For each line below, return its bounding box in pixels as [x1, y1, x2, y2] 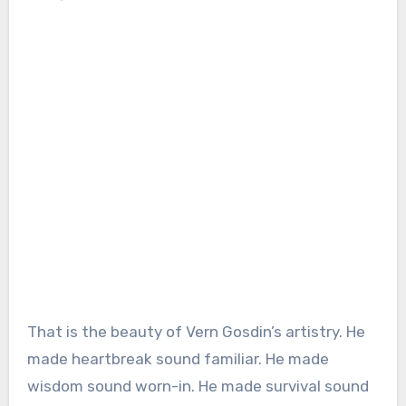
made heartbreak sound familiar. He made [26, 350, 329, 369]
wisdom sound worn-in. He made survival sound [26, 377, 369, 396]
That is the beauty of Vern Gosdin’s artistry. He [26, 323, 365, 342]
